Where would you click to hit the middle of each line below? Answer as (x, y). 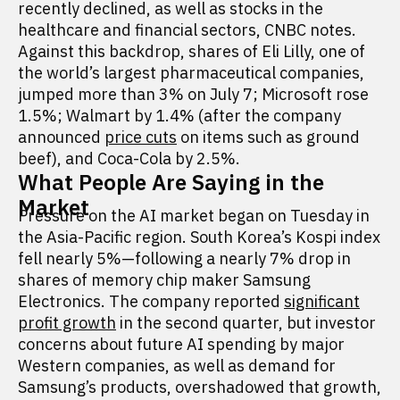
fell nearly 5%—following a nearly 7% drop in (184, 258)
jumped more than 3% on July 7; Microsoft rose (193, 94)
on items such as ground (268, 137)
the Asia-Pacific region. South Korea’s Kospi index (199, 237)
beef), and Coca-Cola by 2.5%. (129, 158)
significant (322, 301)
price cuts (141, 137)
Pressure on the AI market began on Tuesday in (194, 216)
